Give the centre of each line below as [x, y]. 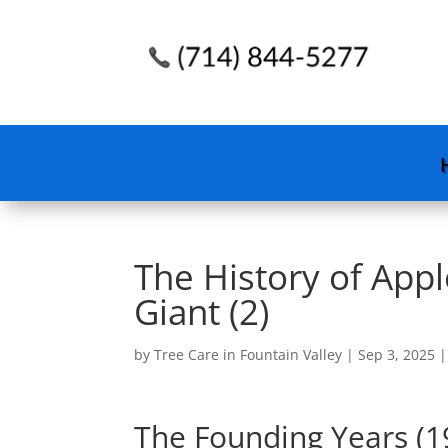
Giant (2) [202, 312]
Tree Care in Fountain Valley [248, 355]
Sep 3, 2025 [397, 355]
